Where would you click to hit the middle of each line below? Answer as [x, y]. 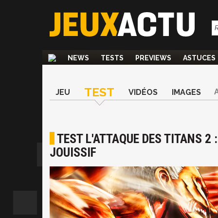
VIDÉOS [143, 92]
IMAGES [186, 92]
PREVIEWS [153, 58]
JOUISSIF [73, 152]
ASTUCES [199, 58]
